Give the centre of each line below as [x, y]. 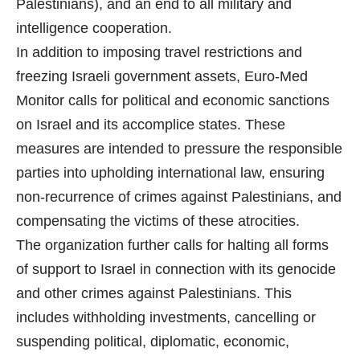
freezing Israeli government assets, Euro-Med [162, 77]
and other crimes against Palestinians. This [154, 294]
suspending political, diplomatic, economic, [153, 342]
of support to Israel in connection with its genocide [176, 270]
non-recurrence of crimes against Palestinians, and [179, 197]
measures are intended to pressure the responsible [179, 149]
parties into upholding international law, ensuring [170, 173]
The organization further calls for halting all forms [172, 245]
